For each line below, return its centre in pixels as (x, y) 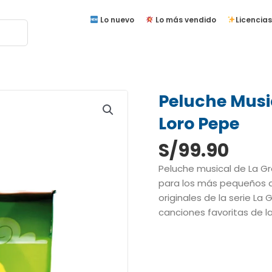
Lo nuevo (117, 20)
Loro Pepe (199, 124)
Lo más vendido (185, 20)
